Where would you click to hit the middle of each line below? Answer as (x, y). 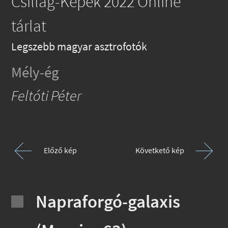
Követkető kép (160, 150)
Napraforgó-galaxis (108, 201)
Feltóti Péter (47, 95)
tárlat (29, 26)
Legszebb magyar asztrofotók (79, 46)
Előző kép (61, 150)
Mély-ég (35, 72)
